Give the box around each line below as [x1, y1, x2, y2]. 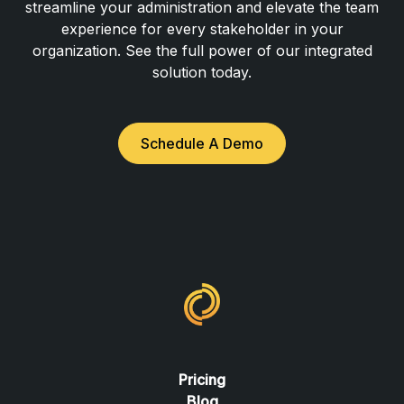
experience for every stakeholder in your [60, 19, 344, 38]
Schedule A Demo [141, 133, 263, 152]
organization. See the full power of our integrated [32, 41, 372, 60]
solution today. [152, 62, 252, 81]
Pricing [179, 371, 225, 389]
